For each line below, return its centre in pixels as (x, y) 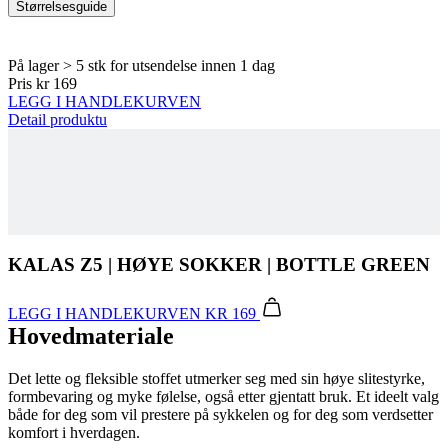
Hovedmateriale (91, 249)
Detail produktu (57, 34)
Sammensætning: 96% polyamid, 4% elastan (188, 380)
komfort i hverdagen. (74, 346)
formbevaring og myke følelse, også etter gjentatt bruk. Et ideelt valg (223, 310)
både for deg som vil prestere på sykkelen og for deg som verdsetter (220, 328)
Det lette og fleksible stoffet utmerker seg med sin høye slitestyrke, (216, 292)
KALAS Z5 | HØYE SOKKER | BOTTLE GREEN (219, 179)
